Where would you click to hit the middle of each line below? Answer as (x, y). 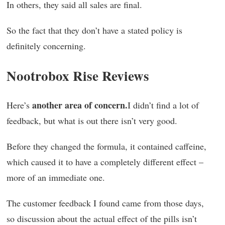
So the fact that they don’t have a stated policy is (94, 30)
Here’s (19, 105)
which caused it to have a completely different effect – (105, 162)
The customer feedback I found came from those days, (105, 203)
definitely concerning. (46, 46)
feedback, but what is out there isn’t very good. (92, 121)
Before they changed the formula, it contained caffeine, (106, 146)
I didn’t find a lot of (163, 105)
